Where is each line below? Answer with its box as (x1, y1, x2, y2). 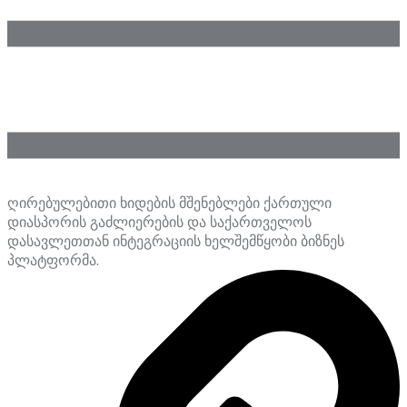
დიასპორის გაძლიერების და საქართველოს (7, 212, 312, 232)
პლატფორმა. (7, 250, 99, 270)
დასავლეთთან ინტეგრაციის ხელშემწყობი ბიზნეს (7, 231, 344, 251)
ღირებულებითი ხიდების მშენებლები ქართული (7, 193, 332, 213)
